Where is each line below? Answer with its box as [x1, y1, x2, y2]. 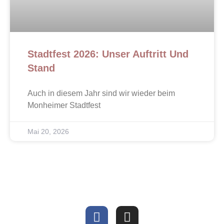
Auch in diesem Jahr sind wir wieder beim [27, 88, 175, 97]
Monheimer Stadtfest [27, 100, 100, 109]
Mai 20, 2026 [27, 127, 69, 135]
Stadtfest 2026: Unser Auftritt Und [27, 48, 188, 59]
